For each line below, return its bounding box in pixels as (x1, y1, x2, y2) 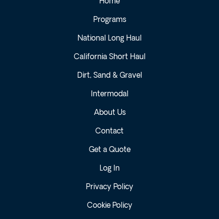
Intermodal (90, 91, 129, 98)
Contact (95, 128, 124, 135)
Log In (99, 165, 120, 173)
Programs (93, 17, 126, 24)
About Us (93, 109, 126, 117)
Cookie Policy (87, 202, 132, 210)
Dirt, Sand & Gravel (77, 72, 142, 80)
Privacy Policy (86, 184, 133, 191)
